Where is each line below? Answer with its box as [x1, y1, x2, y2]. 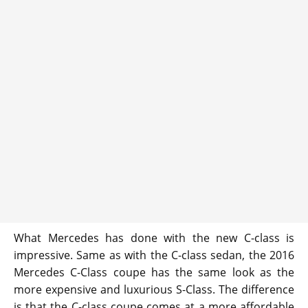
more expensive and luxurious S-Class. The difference [14, 281, 294, 297]
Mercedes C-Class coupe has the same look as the [14, 264, 294, 280]
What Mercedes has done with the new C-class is [14, 230, 294, 245]
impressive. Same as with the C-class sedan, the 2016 [14, 247, 294, 263]
